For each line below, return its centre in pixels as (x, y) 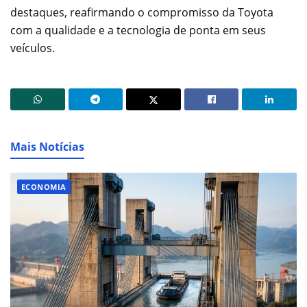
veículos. (33, 48)
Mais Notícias (47, 146)
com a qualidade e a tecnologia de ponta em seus (138, 30)
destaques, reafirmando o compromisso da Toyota (142, 12)
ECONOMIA (44, 186)
